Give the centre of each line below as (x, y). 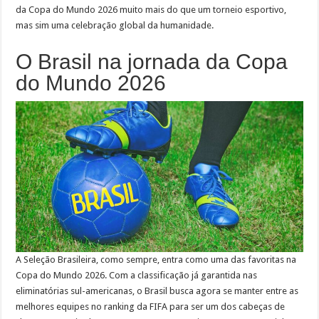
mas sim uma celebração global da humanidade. (115, 26)
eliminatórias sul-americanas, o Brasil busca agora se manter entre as (157, 291)
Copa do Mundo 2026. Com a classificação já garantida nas (137, 275)
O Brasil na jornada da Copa (152, 62)
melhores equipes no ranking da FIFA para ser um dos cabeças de (151, 306)
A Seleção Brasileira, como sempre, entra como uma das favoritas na (156, 259)
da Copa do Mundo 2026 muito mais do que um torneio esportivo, (151, 10)
